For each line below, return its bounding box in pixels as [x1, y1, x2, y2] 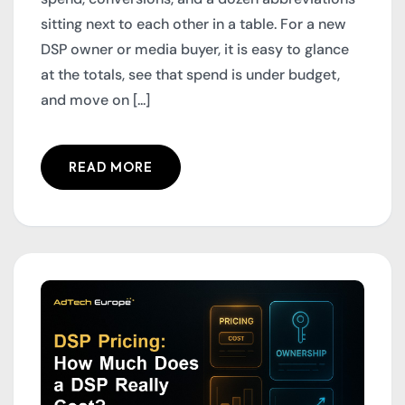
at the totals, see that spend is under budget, [41, 64, 340, 84]
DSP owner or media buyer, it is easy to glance [41, 39, 349, 59]
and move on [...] [41, 89, 150, 109]
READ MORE [69, 161, 153, 174]
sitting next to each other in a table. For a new [41, 14, 346, 33]
